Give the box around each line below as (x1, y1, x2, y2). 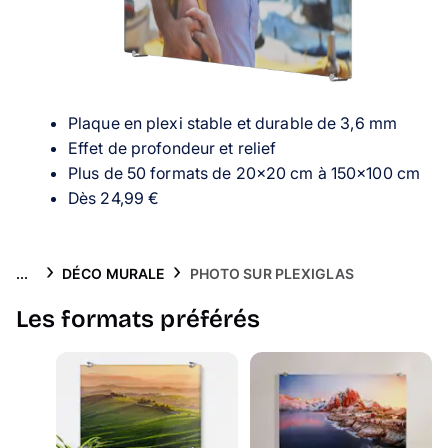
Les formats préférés (16, 305, 261, 333)
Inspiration (8, 52, 91, 73)
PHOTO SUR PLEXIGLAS (189, 264, 354, 282)
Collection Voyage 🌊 (8, 106, 171, 127)
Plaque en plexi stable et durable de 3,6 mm (67, 113, 398, 133)
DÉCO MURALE (62, 264, 166, 282)
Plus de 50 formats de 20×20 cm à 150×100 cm (67, 163, 421, 183)
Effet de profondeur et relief (67, 138, 277, 158)
